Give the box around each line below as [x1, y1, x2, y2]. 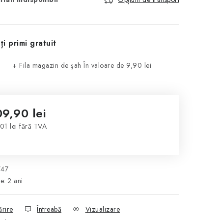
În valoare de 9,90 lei [83, 60, 151, 70]
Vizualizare [85, 204, 120, 214]
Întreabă [37, 204, 61, 214]
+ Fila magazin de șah [12, 60, 83, 70]
